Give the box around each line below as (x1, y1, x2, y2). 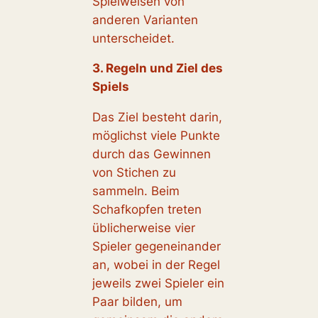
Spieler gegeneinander (92, 239, 221, 254)
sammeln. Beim (92, 184, 180, 199)
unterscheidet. (92, 31, 182, 45)
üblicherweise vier (92, 221, 195, 236)
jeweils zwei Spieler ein (92, 276, 224, 291)
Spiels (92, 79, 129, 94)
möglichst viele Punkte (92, 128, 220, 143)
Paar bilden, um (92, 295, 182, 309)
